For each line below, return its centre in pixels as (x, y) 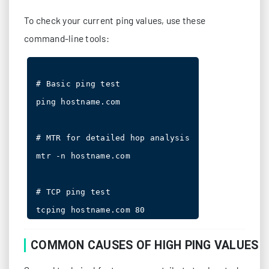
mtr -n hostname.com (83, 156)
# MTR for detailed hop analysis (113, 138)
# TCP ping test (73, 192)
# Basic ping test (78, 84)
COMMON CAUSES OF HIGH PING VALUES (145, 245)
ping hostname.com (78, 102)
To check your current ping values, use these (115, 20)
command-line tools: (67, 38)
